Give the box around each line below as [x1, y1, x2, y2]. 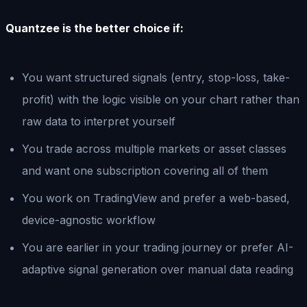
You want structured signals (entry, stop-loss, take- [22, 70, 290, 84]
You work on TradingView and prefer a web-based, [22, 191, 290, 205]
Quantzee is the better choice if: [5, 21, 184, 35]
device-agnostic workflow [22, 212, 156, 227]
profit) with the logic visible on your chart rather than [22, 92, 299, 106]
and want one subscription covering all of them [22, 163, 268, 177]
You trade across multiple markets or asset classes [22, 141, 286, 156]
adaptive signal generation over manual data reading [22, 262, 293, 276]
